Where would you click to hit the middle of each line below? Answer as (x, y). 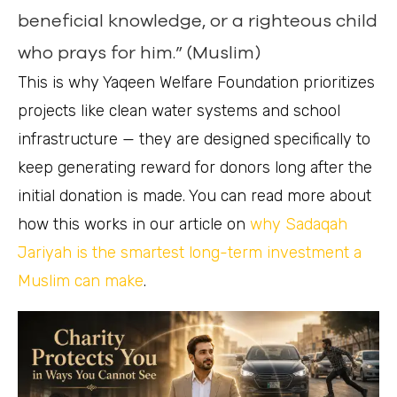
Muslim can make (81, 280)
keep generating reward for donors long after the (195, 167)
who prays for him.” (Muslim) (139, 51)
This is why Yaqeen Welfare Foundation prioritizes (196, 82)
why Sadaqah (299, 224)
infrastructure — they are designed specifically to (194, 139)
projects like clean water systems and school (179, 110)
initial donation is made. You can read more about (195, 195)
